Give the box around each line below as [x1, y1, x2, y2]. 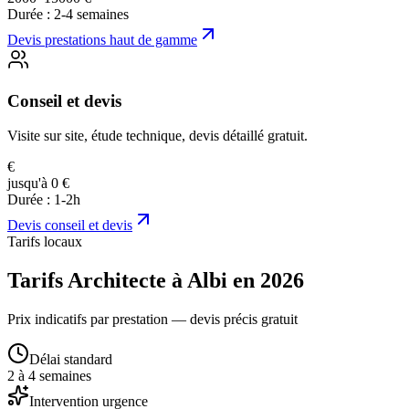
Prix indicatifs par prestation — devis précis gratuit [7, 311, 298, 328]
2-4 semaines [54, 5, 129, 22]
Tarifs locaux [7, 234, 82, 250]
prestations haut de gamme [45, 31, 197, 47]
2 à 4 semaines [7, 368, 91, 384]
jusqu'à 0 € [7, 175, 69, 192]
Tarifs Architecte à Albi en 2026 [7, 268, 304, 293]
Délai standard [29, 351, 112, 368]
